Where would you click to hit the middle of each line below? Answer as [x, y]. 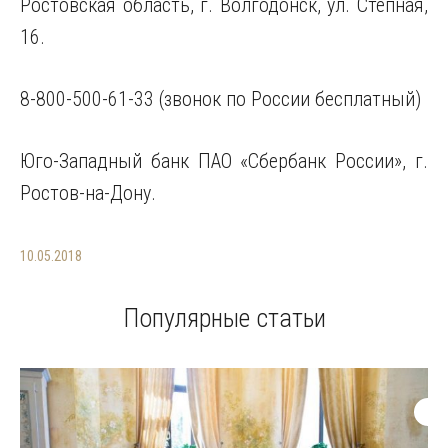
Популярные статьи [224, 318]
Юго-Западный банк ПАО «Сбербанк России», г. [224, 161]
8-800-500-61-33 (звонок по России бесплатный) [220, 99]
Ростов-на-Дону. [88, 193]
